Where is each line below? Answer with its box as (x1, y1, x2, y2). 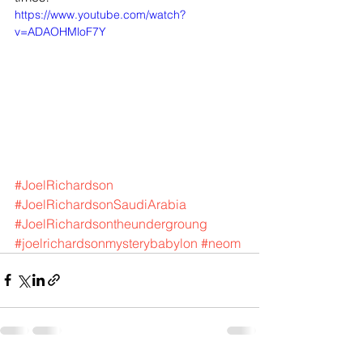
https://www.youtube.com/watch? (15, 7, 186, 22)
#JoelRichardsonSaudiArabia (15, 195, 186, 212)
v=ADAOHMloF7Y (15, 24, 106, 39)
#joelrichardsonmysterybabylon (15, 234, 198, 251)
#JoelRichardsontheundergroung (15, 215, 207, 232)
